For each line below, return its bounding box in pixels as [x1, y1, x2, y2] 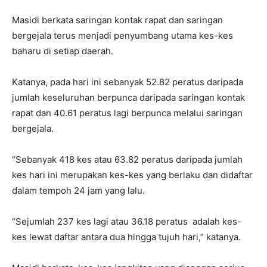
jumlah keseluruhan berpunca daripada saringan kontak [12, 91, 245, 103]
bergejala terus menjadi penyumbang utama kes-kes [12, 29, 233, 41]
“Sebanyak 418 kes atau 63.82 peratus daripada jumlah [12, 153, 243, 165]
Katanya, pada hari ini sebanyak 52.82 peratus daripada [12, 76, 243, 88]
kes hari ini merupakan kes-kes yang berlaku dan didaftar [12, 169, 253, 181]
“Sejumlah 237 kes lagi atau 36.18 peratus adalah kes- [12, 215, 241, 227]
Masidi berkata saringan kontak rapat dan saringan [12, 14, 223, 26]
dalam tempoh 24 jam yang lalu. [12, 184, 145, 196]
